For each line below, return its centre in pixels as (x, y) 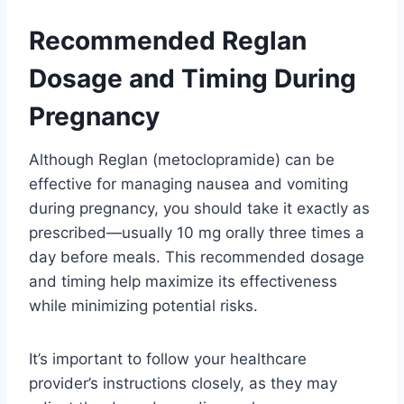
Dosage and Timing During (193, 78)
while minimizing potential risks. (143, 305)
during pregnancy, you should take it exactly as (199, 208)
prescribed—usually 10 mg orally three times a (197, 232)
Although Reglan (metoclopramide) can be (182, 159)
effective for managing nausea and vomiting (188, 184)
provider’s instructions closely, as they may (183, 383)
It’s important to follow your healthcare (168, 358)
